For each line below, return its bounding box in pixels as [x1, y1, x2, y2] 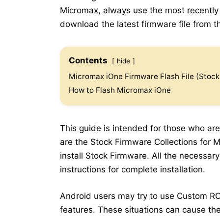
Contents [69, 55, 108, 66]
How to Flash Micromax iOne [69, 85, 171, 95]
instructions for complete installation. [60, 165, 205, 175]
